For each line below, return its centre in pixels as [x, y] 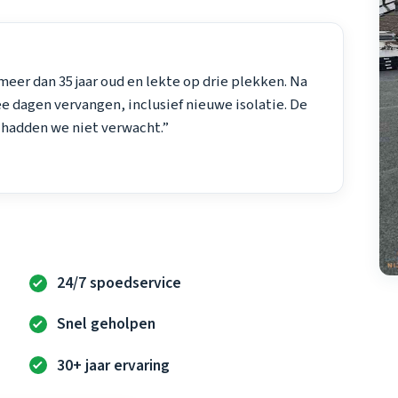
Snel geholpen [106, 324]
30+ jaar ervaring [113, 365]
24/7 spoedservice [119, 283]
